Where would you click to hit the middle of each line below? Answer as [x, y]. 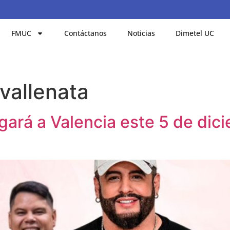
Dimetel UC [195, 33]
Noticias [141, 33]
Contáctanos [86, 33]
